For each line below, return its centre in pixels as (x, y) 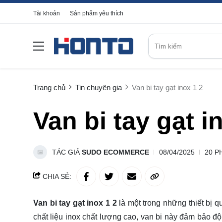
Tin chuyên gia (99, 87)
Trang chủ (49, 87)
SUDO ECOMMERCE (115, 152)
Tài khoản (47, 13)
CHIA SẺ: (56, 176)
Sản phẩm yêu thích (97, 13)
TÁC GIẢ (67, 152)
